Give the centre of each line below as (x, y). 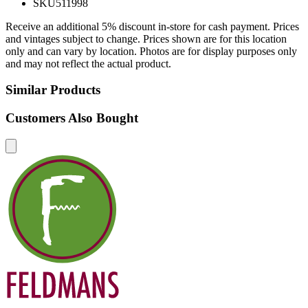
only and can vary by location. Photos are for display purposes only (151, 51)
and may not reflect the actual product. (88, 63)
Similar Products (53, 90)
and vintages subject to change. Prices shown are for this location (146, 38)
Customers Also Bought (72, 118)
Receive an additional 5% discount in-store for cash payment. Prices (152, 26)
